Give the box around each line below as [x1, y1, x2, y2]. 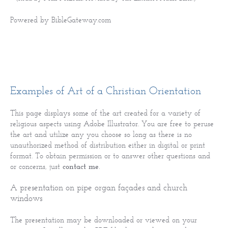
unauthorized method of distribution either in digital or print [10, 139, 205, 150]
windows [10, 192, 42, 203]
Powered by [10, 14, 51, 24]
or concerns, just [10, 161, 63, 171]
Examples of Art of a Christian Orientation [10, 83, 201, 97]
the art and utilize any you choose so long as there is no [10, 129, 192, 139]
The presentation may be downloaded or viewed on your [10, 214, 197, 224]
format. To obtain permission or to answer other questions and [10, 150, 210, 160]
